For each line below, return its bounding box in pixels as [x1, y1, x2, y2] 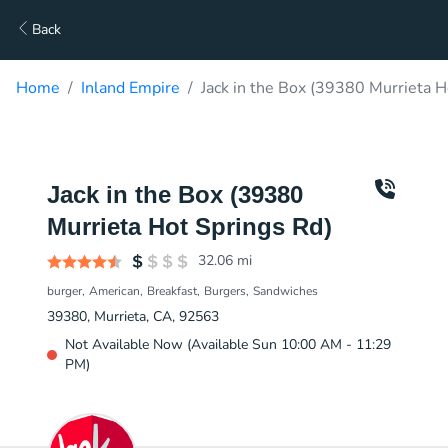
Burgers [204, 283, 246, 299]
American [89, 283, 140, 299]
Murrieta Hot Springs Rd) [47, 213, 332, 240]
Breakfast [147, 283, 197, 299]
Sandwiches [253, 283, 318, 299]
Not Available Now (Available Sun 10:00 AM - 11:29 [65, 335, 391, 354]
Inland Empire [81, 77, 180, 99]
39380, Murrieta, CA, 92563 [47, 307, 219, 326]
